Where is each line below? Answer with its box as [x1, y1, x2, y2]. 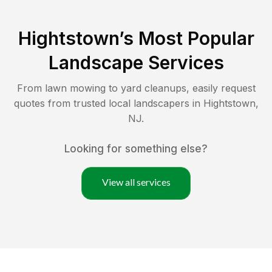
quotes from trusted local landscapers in [13, 97, 203, 109]
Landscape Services [48, 51, 224, 73]
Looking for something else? [64, 142, 208, 155]
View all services [101, 175, 171, 188]
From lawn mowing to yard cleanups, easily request [16, 81, 256, 94]
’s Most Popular [118, 27, 254, 49]
